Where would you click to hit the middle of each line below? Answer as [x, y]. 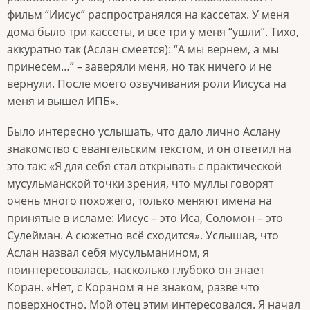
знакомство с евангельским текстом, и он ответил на [149, 149]
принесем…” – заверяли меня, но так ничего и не [139, 66]
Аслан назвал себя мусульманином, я [108, 253]
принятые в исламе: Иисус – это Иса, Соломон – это [145, 218]
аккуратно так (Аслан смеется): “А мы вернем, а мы [143, 49]
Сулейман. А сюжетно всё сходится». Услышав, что [143, 236]
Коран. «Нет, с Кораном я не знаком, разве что [133, 288]
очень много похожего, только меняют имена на [139, 201]
